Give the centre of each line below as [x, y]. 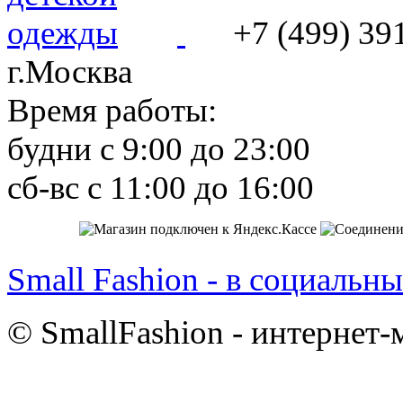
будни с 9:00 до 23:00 [159, 148]
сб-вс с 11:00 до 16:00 [161, 187]
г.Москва [70, 71]
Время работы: [112, 110]
